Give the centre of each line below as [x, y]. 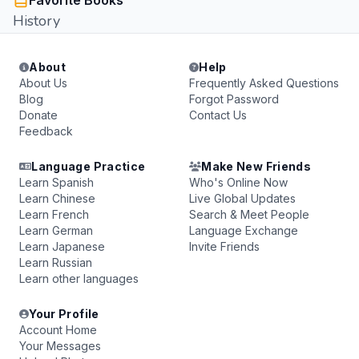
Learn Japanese [62, 246]
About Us [43, 83]
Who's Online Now [238, 182]
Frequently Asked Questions [264, 83]
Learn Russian [56, 262]
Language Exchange [244, 230]
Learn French [54, 214]
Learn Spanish [56, 182]
